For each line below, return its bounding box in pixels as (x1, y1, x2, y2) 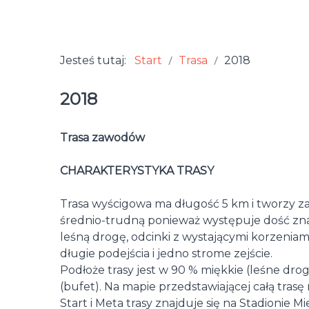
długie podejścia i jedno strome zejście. (60, 247, 272, 261)
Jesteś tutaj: (60, 54, 132, 68)
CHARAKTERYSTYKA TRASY (60, 164, 214, 178)
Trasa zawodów (60, 131, 145, 145)
